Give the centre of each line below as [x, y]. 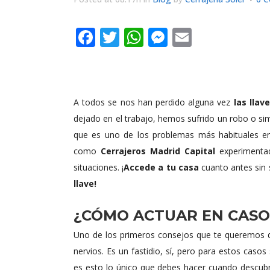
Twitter [152, 37]
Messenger [217, 37]
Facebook [138, 37]
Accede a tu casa [161, 168]
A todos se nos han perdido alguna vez [154, 102]
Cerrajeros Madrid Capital [158, 151]
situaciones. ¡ [99, 168]
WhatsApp [190, 37]
